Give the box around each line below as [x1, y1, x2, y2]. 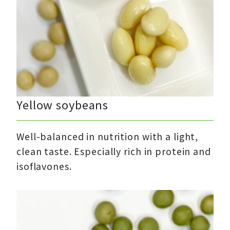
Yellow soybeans [16, 96, 109, 113]
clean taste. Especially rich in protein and [16, 145, 211, 158]
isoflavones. [16, 160, 72, 173]
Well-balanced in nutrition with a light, [16, 130, 199, 143]
